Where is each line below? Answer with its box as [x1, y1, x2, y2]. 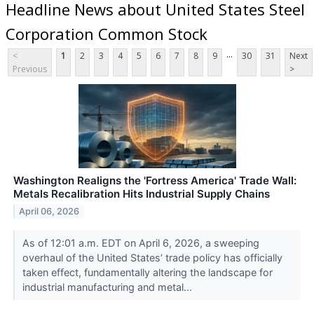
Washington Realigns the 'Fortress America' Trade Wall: [13, 174, 296, 188]
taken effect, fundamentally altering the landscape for [22, 266, 273, 279]
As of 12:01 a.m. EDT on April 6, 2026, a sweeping [22, 237, 259, 250]
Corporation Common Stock [6, 22, 207, 44]
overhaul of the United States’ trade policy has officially [22, 252, 282, 264]
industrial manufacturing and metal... [22, 281, 195, 294]
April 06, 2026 [19, 206, 80, 217]
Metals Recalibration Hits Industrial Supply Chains [13, 187, 270, 201]
